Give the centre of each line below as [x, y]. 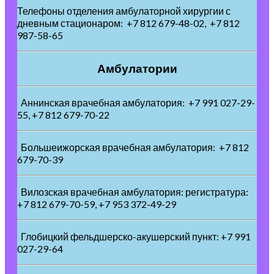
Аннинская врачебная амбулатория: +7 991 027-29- [136, 103]
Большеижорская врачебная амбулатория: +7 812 [133, 147]
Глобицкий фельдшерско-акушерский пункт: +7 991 [134, 237]
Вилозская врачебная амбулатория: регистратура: [133, 192]
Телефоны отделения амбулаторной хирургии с [124, 11]
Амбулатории [137, 69]
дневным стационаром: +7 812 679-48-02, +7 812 [128, 23]
